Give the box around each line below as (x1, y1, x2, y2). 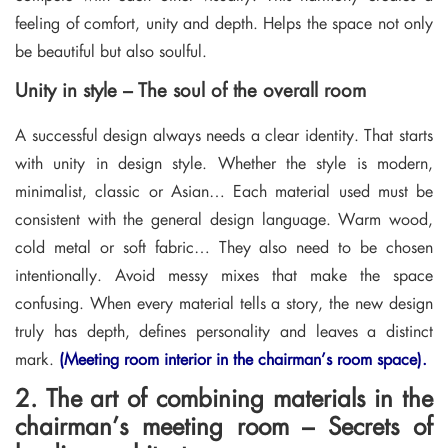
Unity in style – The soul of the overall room (15, 75, 366, 102)
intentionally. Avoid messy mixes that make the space (15, 263, 433, 287)
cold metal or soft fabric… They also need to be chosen (15, 235, 433, 259)
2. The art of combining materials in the (15, 380, 433, 415)
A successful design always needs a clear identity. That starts (15, 123, 433, 147)
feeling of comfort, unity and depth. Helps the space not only (15, 10, 433, 34)
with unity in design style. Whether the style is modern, (15, 151, 433, 175)
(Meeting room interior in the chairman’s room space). (59, 347, 427, 371)
